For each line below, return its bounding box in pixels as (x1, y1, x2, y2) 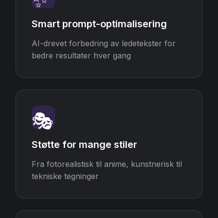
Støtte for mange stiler (32, 139, 137, 150)
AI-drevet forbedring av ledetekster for (32, 38, 176, 48)
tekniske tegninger (32, 171, 99, 181)
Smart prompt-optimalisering (32, 18, 167, 30)
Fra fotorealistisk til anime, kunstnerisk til (32, 159, 182, 169)
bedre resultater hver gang (32, 51, 131, 60)
